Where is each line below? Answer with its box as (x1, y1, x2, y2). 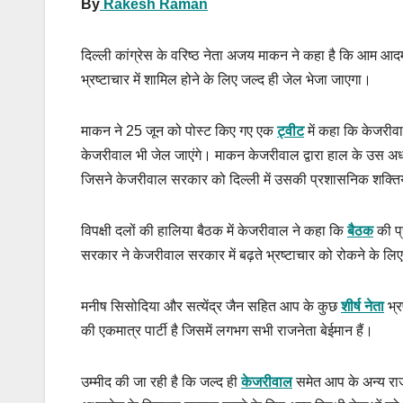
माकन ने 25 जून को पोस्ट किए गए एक (81, 123, 277, 139)
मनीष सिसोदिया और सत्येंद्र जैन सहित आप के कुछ (81, 299, 341, 315)
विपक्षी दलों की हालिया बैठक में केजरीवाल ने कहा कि (81, 223, 347, 239)
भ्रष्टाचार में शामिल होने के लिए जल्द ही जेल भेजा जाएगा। (81, 72, 372, 88)
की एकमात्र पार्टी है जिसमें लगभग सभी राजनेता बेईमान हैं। (81, 323, 377, 339)
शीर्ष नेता (341, 299, 384, 315)
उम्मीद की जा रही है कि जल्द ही (81, 374, 241, 390)
